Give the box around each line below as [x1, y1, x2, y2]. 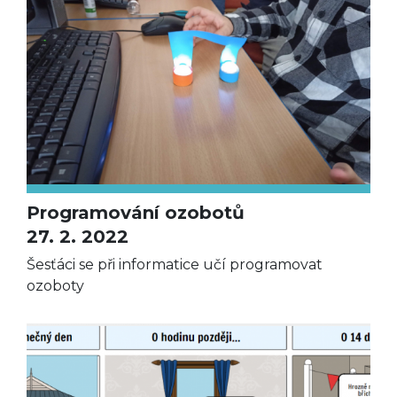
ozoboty [27, 277, 84, 295]
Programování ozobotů [27, 202, 245, 224]
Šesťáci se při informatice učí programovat [27, 256, 323, 274]
